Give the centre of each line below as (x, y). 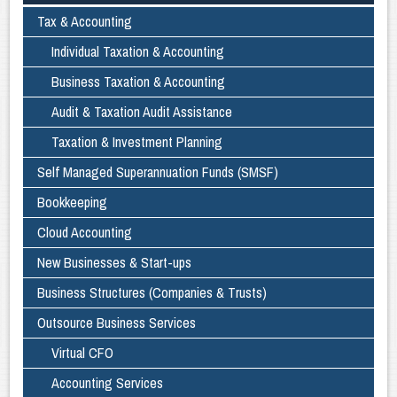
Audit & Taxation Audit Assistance (142, 112)
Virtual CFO (83, 353)
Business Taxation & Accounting (139, 82)
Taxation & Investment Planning (137, 142)
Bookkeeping (73, 202)
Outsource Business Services (117, 323)
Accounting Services (108, 383)
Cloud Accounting (85, 233)
